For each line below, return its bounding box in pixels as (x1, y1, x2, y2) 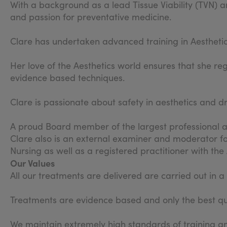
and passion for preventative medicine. (10, 10, 171, 23)
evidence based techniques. (10, 71, 125, 84)
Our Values (10, 156, 55, 169)
